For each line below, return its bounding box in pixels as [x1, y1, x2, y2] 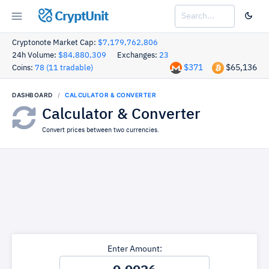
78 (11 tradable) [35, 64, 93, 72]
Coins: [12, 64, 35, 72]
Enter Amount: [107, 245, 162, 253]
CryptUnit [52, 10, 108, 23]
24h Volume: [12, 52, 58, 59]
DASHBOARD [12, 91, 53, 98]
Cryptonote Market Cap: [12, 39, 98, 47]
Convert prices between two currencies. [42, 127, 159, 133]
